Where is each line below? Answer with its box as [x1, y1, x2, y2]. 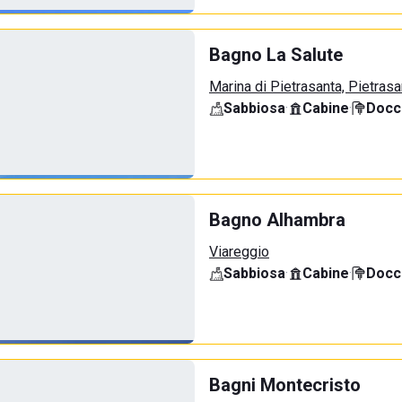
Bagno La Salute [209, 44, 343, 66]
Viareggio [209, 243, 269, 260]
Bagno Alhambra [209, 209, 345, 231]
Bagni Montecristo [209, 374, 361, 396]
